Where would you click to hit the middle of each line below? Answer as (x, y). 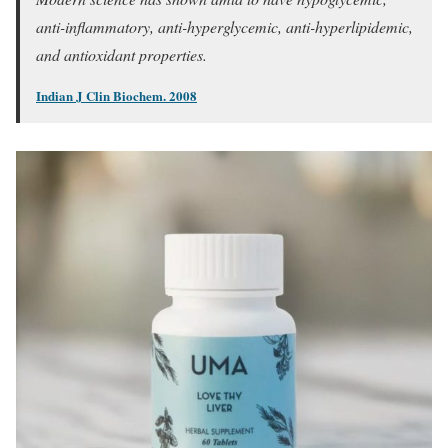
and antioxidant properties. (121, 55)
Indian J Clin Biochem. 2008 (116, 96)
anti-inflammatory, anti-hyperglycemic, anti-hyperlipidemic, (224, 27)
